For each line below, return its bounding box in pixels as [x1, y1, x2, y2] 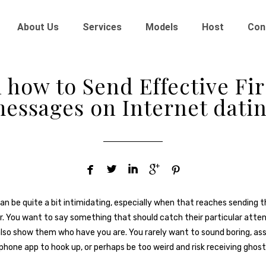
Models [145, 21, 178, 33]
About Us [17, 21, 59, 33]
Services [82, 21, 122, 33]
